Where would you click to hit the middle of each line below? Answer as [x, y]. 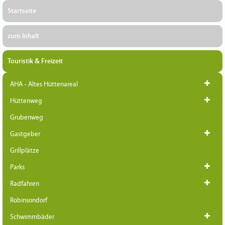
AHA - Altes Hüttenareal [44, 84]
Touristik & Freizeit [35, 61]
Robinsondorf [29, 200]
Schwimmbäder [32, 217]
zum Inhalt [23, 36]
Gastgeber [25, 134]
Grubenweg [27, 117]
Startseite [22, 11]
